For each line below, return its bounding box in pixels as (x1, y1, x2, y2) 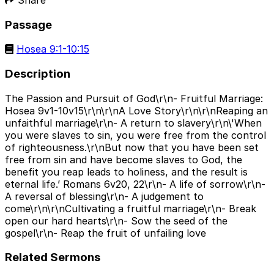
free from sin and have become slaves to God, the (5, 153, 242, 166)
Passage (5, 17, 52, 32)
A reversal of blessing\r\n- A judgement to (5, 190, 204, 202)
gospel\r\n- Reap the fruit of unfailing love (5, 226, 206, 239)
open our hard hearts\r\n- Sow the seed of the (5, 214, 228, 227)
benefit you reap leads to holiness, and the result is (5, 165, 248, 178)
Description (5, 66, 70, 81)
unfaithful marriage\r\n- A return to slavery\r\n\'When (5, 116, 262, 129)
